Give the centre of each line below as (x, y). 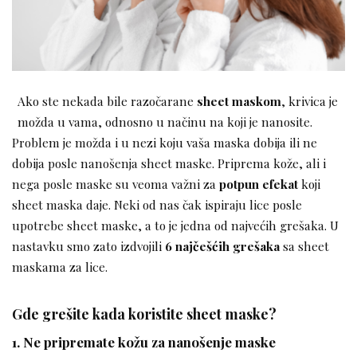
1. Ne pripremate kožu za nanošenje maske (144, 342)
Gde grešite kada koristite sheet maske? (144, 313)
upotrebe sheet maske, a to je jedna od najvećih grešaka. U (175, 225)
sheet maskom (239, 100)
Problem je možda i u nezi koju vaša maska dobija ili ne (165, 142)
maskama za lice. (60, 266)
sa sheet (304, 245)
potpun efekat (259, 183)
